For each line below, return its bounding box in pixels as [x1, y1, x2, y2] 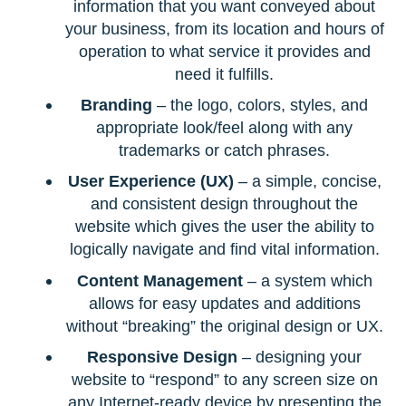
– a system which [242, 270, 372, 290]
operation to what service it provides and [78, 42, 371, 62]
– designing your [237, 346, 362, 366]
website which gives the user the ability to [74, 217, 374, 237]
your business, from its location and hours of [64, 19, 384, 39]
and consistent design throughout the [91, 194, 358, 214]
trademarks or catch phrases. [119, 140, 330, 160]
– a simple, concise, [233, 171, 382, 191]
